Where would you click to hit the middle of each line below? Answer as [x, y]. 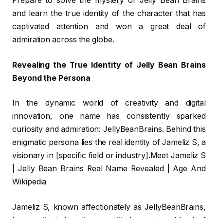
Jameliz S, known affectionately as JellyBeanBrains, [109, 207]
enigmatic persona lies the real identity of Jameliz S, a [109, 143]
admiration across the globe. [63, 40]
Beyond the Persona [51, 78]
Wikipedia [29, 182]
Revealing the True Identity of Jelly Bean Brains [109, 65]
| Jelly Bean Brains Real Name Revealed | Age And [109, 169]
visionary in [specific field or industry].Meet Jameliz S [109, 156]
